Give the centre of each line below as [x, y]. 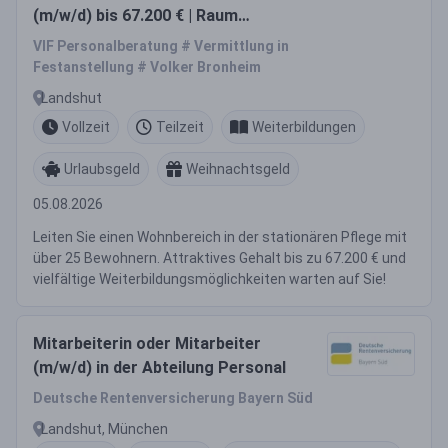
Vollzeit [86, 126]
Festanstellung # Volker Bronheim [147, 67]
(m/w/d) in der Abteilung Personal [159, 367]
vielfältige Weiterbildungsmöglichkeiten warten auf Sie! [209, 279]
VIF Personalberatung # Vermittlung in [161, 46]
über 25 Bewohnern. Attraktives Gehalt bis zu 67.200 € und [219, 258]
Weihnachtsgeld [238, 168]
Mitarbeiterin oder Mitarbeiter [147, 343]
